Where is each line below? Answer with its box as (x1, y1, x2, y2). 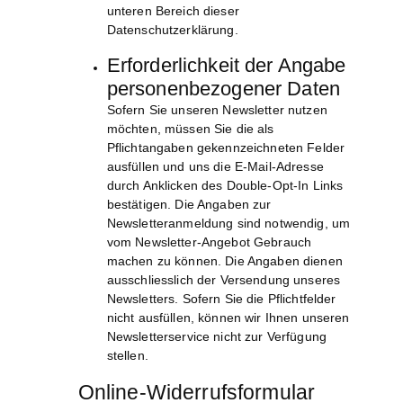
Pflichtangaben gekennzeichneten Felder (106, 140, 345, 156)
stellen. (106, 348, 148, 363)
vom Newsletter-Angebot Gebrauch (106, 235, 312, 250)
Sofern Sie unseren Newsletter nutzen (106, 103, 327, 118)
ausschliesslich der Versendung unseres (106, 273, 341, 288)
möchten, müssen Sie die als (106, 121, 274, 137)
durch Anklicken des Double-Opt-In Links (106, 178, 344, 193)
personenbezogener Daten (106, 77, 340, 101)
